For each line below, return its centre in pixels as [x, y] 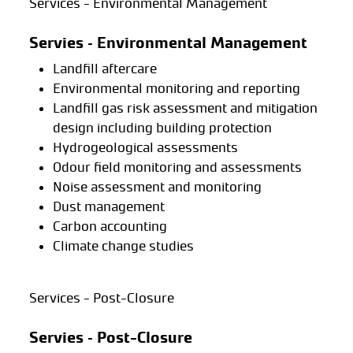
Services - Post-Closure [101, 298]
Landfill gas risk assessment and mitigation [185, 108]
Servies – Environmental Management [168, 43]
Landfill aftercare [104, 68]
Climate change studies [123, 245]
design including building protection [162, 127]
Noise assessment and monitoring [157, 186]
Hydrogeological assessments [145, 147]
